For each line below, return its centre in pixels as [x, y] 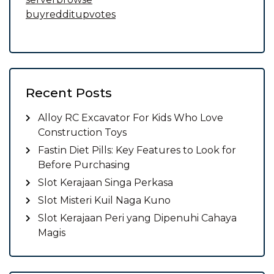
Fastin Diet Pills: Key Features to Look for [137, 150]
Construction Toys [82, 133]
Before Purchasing [84, 165]
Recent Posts [69, 93]
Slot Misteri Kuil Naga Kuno [104, 201]
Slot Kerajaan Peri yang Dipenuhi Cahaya [137, 218]
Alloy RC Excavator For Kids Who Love [131, 118]
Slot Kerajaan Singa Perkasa [106, 183]
